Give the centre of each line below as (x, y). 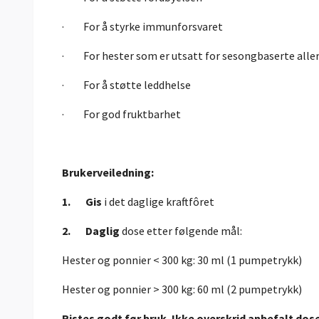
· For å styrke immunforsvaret (142, 27)
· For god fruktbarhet (121, 114)
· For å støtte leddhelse (126, 85)
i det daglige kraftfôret (159, 202)
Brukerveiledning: (108, 173)
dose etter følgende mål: (182, 231)
